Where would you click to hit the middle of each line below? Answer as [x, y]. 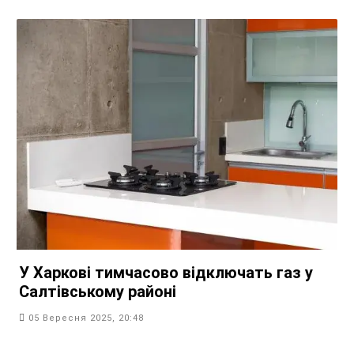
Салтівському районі [98, 292]
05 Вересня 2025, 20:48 [86, 318]
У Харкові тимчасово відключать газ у [166, 273]
